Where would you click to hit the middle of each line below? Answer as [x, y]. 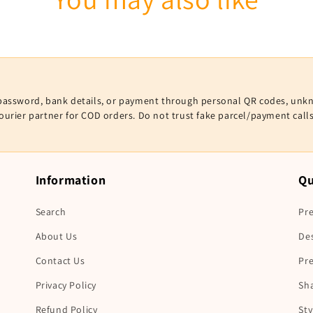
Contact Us [60, 261]
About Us [56, 236]
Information [71, 180]
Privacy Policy [66, 285]
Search [51, 212]
